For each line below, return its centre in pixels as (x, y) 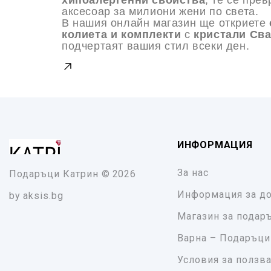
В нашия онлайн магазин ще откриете (165, 23)
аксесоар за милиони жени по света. (160, 12)
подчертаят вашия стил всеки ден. (156, 46)
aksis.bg (43, 196)
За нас (193, 173)
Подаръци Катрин (54, 174)
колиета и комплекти (122, 35)
